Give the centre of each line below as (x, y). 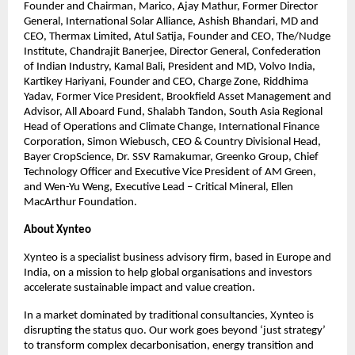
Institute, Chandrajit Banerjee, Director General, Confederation (172, 52)
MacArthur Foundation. (80, 202)
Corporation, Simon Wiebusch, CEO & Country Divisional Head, (172, 142)
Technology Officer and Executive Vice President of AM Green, (170, 172)
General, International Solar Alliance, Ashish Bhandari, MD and (171, 21)
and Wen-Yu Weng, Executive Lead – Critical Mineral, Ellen (158, 187)
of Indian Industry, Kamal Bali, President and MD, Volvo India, (170, 67)
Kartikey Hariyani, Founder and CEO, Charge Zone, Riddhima (166, 82)
